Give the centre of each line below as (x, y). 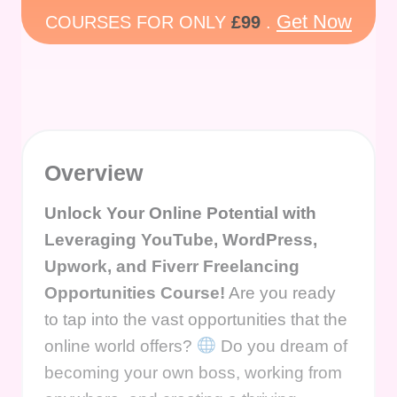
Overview (93, 172)
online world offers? (121, 346)
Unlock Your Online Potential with (180, 213)
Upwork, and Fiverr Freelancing (172, 266)
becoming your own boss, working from (193, 372)
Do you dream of (281, 346)
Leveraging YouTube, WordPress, (181, 239)
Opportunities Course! (135, 292)
